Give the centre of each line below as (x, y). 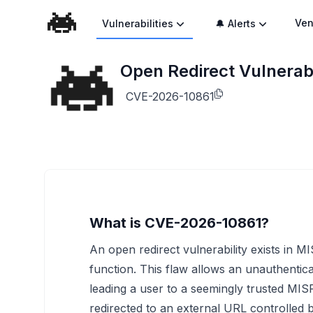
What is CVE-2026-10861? (179, 223)
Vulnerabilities (138, 23)
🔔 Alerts (236, 23)
